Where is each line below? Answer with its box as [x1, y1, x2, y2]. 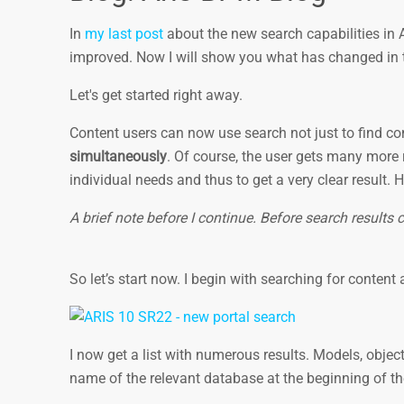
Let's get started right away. [69, 87, 250, 104]
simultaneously [69, 148, 167, 165]
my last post [85, 25, 163, 42]
